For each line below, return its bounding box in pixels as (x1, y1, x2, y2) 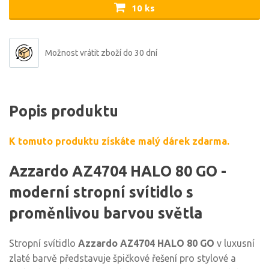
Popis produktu (9, 103, 118, 119)
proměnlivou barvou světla (9, 205, 202, 222)
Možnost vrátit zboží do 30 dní (45, 48, 157, 58)
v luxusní (214, 238, 255, 249)
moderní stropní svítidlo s (9, 184, 193, 201)
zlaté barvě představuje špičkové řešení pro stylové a (9, 253, 236, 264)
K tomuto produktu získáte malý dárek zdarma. (9, 136, 229, 147)
